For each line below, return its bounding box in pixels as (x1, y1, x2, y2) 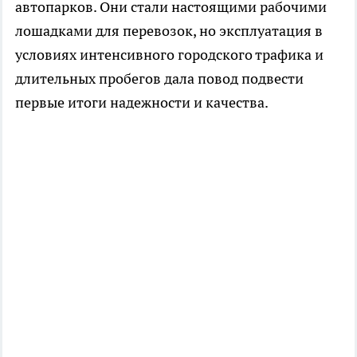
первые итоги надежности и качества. (15, 92, 269, 112)
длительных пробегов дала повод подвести (15, 69, 304, 88)
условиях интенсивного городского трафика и (15, 45, 324, 64)
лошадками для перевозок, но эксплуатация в (15, 21, 323, 40)
